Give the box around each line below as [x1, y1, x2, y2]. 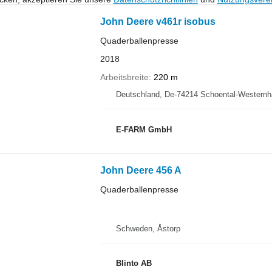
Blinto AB [115, 259, 152, 268]
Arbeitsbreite [100, 72, 149, 82]
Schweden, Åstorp [115, 223, 180, 233]
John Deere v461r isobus [100, 16, 216, 27]
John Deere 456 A [100, 165, 182, 175]
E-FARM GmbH [115, 124, 172, 134]
